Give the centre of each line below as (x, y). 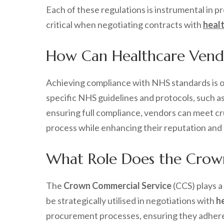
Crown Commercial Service (117, 185)
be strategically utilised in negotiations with (131, 200)
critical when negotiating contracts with (124, 24)
